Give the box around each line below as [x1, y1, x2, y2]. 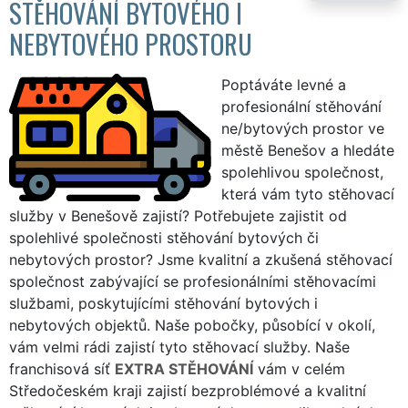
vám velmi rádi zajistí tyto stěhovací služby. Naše [9, 337, 350, 356]
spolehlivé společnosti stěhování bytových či [9, 228, 319, 247]
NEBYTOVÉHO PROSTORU [9, 24, 252, 63]
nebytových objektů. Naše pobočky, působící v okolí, [9, 315, 375, 334]
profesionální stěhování [220, 97, 382, 116]
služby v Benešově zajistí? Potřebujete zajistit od [9, 206, 347, 225]
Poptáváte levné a [220, 75, 346, 94]
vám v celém [253, 359, 345, 378]
